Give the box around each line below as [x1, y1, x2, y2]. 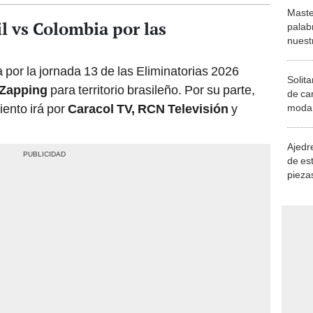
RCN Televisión [138, 44, 228, 59]
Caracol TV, [68, 44, 135, 59]
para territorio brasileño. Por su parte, [50, 25, 255, 41]
